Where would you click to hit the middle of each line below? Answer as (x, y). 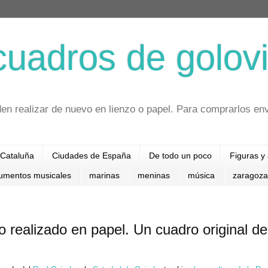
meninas (154, 175)
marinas (104, 175)
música (201, 175)
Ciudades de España (92, 155)
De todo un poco (180, 155)
